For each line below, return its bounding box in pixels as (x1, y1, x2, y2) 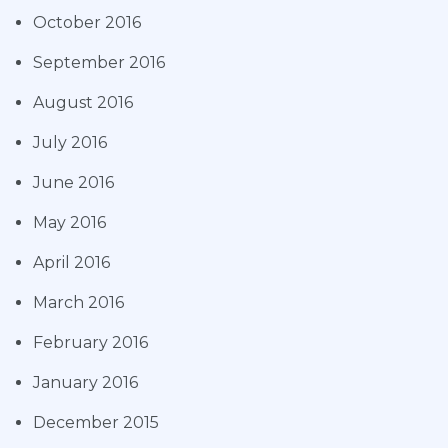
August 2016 (33, 93, 133, 113)
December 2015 (33, 413, 159, 433)
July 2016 (33, 133, 107, 153)
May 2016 (33, 213, 106, 233)
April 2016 (33, 253, 110, 273)
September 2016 (33, 53, 165, 73)
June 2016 (33, 173, 114, 193)
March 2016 (33, 293, 124, 313)
